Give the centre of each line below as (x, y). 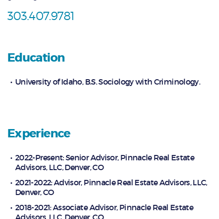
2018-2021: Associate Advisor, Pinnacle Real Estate (104, 208)
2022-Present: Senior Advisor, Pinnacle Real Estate (105, 158)
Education (36, 58)
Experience (39, 133)
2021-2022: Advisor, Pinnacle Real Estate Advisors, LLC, (111, 183)
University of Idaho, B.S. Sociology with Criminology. (108, 82)
